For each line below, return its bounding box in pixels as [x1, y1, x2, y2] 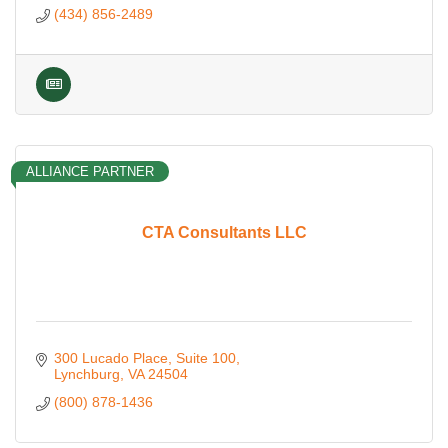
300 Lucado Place [53, 349, 168, 366]
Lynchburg [53, 365, 120, 382]
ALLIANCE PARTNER [26, 163, 154, 179]
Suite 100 [175, 349, 236, 366]
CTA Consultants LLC [141, 224, 307, 242]
